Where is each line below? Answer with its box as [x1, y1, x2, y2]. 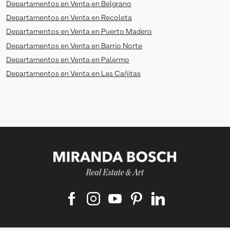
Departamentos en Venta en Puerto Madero [6, 28, 152, 36]
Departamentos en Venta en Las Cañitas [6, 70, 141, 78]
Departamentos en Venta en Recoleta [6, 14, 132, 22]
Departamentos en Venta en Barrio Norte [6, 42, 142, 50]
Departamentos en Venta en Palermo [6, 56, 129, 64]
